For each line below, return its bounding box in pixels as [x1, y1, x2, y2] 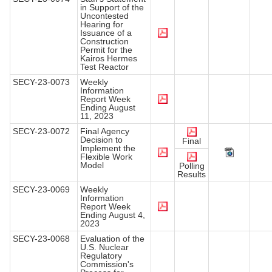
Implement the [80, 143, 135, 154]
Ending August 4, [80, 210, 145, 220]
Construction [80, 36, 129, 47]
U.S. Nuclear [80, 242, 129, 253]
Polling [178, 161, 205, 171]
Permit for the [80, 45, 132, 55]
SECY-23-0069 [13, 185, 70, 195]
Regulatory [80, 251, 122, 261]
